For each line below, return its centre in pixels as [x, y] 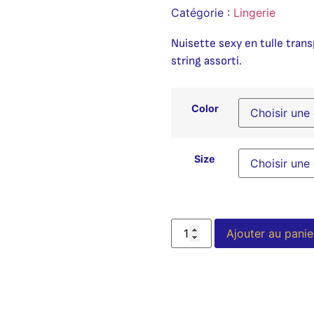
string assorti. [206, 61]
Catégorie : [202, 13]
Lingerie [254, 13]
